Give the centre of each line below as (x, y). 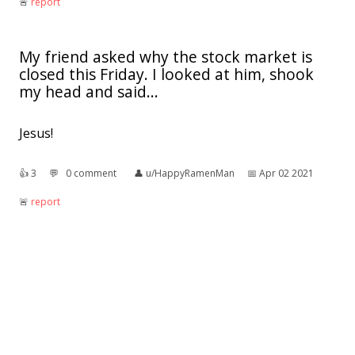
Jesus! (36, 134)
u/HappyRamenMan (190, 174)
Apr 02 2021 (286, 174)
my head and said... (89, 92)
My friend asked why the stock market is (166, 57)
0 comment (91, 174)
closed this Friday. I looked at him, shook (166, 74)
